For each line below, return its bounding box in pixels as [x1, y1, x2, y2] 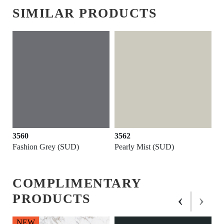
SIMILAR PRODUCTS [12, 6, 156, 21]
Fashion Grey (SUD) [12, 142, 79, 151]
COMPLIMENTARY [12, 176, 141, 191]
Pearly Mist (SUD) [114, 142, 174, 151]
